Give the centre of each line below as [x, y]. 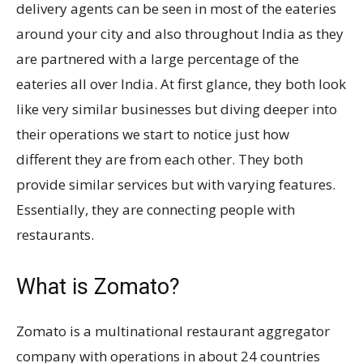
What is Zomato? [98, 287]
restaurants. [55, 235]
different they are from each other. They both [160, 159]
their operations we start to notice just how [153, 134]
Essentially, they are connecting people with [156, 209]
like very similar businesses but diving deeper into [177, 109]
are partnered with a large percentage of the [158, 59]
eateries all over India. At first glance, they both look [181, 84]
